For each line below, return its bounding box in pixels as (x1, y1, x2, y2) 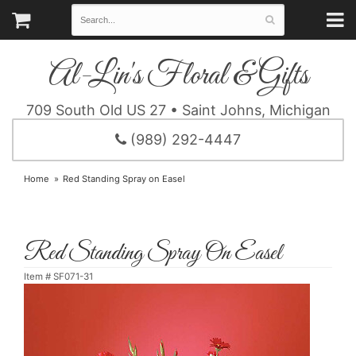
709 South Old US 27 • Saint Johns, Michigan (25, 102, 331, 119)
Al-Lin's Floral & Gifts (48, 56, 308, 97)
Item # (24, 271, 53, 283)
